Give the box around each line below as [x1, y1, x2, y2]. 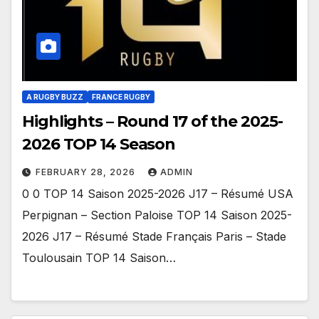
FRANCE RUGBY [92, 92, 150, 101]
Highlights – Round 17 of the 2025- [22, 111, 283, 131]
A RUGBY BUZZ [26, 92, 83, 101]
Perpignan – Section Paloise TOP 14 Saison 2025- [22, 207, 292, 222]
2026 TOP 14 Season [22, 134, 176, 154]
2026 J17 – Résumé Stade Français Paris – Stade [22, 229, 286, 244]
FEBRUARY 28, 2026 [36, 166, 138, 177]
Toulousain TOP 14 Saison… [22, 250, 176, 265]
